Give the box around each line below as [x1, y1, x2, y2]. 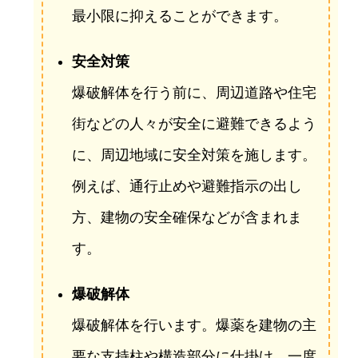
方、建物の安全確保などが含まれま [71, 209, 302, 226]
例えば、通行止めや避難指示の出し [71, 178, 302, 195]
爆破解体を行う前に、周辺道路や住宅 [71, 85, 316, 101]
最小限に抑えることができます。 [71, 8, 288, 25]
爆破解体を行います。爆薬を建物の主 [71, 317, 316, 334]
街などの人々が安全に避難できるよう [71, 116, 316, 133]
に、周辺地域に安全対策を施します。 [71, 147, 316, 164]
